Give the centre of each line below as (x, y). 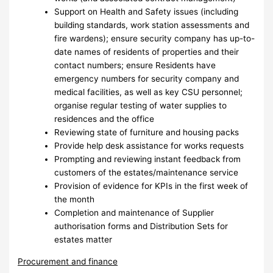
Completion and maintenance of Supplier (134, 212)
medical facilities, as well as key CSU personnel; (149, 92)
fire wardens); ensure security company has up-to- (155, 38)
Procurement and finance (68, 261)
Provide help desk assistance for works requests (149, 145)
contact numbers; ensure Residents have (135, 65)
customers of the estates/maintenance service (147, 172)
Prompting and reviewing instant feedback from (148, 159)
